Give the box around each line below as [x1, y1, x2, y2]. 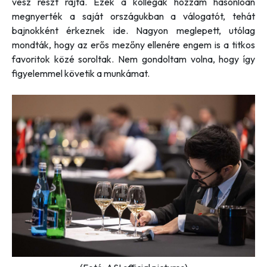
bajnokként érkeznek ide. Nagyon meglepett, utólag [12, 24, 255, 36]
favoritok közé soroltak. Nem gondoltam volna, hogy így [12, 52, 255, 65]
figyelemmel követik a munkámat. [12, 67, 150, 79]
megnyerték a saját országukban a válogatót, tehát [12, 10, 255, 22]
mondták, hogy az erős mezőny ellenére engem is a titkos [12, 38, 255, 51]
